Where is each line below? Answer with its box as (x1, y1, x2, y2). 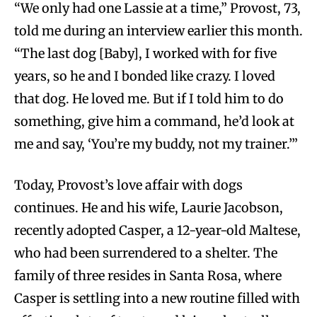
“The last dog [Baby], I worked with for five (14, 45, 277, 62)
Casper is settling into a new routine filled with (14, 290, 300, 307)
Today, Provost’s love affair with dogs (14, 177, 243, 194)
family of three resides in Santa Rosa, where (14, 267, 282, 284)
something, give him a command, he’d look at (14, 113, 294, 130)
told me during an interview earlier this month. (14, 23, 303, 40)
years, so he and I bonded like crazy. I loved (14, 68, 275, 85)
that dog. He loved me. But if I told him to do (14, 91, 284, 108)
